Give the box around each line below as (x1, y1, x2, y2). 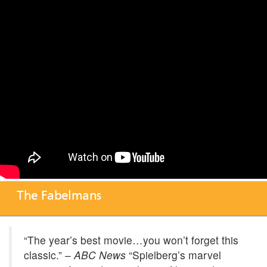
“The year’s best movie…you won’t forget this (24, 232, 238, 247)
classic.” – (24, 247, 74, 262)
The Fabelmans (17, 188, 101, 203)
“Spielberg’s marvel (126, 247, 221, 262)
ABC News (74, 247, 126, 262)
